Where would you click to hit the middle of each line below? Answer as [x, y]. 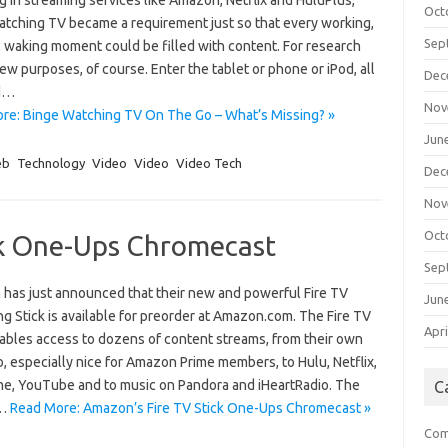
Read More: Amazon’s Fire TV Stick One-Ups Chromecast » [190, 408]
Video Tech [208, 163]
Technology [50, 163]
